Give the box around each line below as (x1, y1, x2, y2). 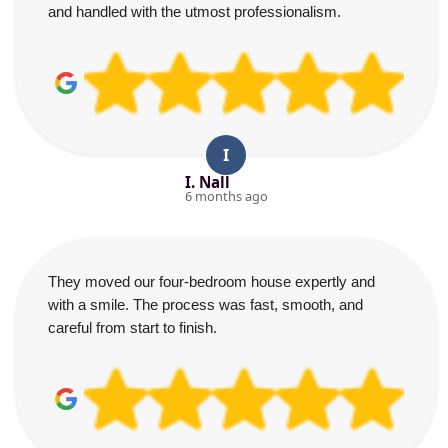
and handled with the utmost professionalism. (48, 3, 341, 20)
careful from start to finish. (48, 319, 217, 336)
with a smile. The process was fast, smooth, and (48, 296, 363, 313)
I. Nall (184, 172, 230, 192)
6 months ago (184, 187, 268, 205)
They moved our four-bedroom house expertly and (48, 273, 375, 290)
